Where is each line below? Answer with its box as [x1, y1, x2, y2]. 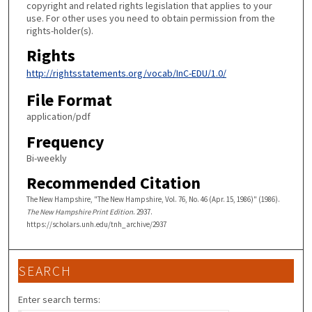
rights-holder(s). [26, 24, 93, 37]
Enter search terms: [18, 292, 101, 306]
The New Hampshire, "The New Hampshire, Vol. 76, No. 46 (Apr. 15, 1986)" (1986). [26, 194, 280, 205]
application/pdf [26, 109, 91, 123]
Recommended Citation [26, 172, 201, 194]
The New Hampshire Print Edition [26, 207, 133, 217]
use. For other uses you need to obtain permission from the [26, 11, 275, 24]
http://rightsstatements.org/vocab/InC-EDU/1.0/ [26, 67, 226, 80]
